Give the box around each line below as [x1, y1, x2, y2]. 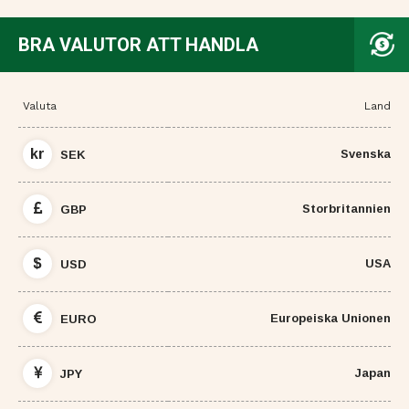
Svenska [341, 146, 391, 161]
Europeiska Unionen [270, 310, 391, 325]
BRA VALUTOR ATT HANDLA [18, 33, 258, 56]
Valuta [23, 99, 57, 112]
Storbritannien [302, 201, 391, 215]
